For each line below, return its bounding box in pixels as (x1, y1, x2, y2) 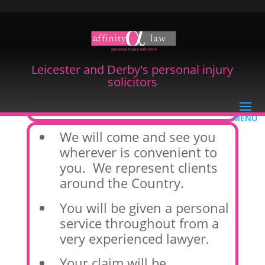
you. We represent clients (59, 159, 218, 177)
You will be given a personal (59, 198, 229, 216)
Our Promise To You (33, 96, 134, 111)
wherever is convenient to (59, 143, 217, 161)
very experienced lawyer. (59, 229, 209, 247)
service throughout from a (59, 214, 219, 232)
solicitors (107, 74, 157, 91)
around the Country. (59, 174, 184, 192)
